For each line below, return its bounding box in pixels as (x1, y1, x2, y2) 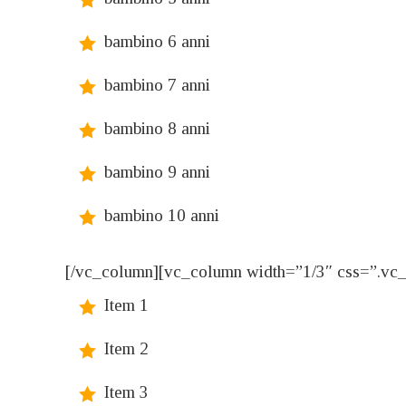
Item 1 (104, 295, 149, 315)
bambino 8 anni (104, 119, 210, 139)
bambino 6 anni (104, 32, 210, 52)
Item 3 (104, 382, 149, 402)
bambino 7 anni (104, 75, 210, 95)
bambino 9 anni (104, 162, 210, 182)
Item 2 (104, 339, 149, 359)
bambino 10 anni (104, 206, 219, 226)
